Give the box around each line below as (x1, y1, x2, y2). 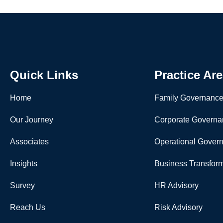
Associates (10, 137, 49, 146)
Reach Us (10, 203, 45, 212)
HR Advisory (154, 181, 199, 190)
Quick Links (10, 68, 78, 82)
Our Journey (10, 115, 53, 124)
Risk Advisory (154, 203, 203, 212)
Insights (10, 159, 37, 168)
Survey (10, 181, 35, 190)
